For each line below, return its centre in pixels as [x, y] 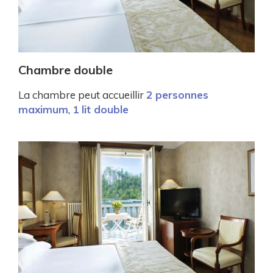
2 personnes [177, 94]
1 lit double [101, 109]
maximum [43, 109]
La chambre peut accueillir [82, 94]
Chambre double [66, 69]
